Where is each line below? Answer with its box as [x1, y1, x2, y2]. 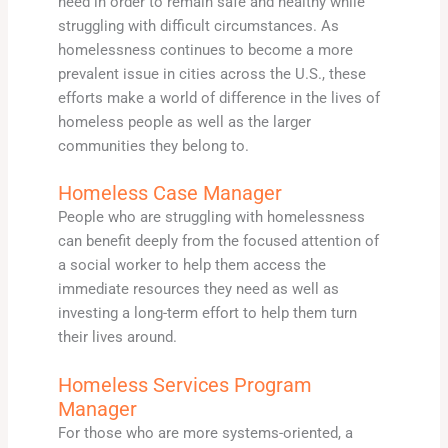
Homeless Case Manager [57, 181, 282, 206]
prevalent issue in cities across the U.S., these [57, 64, 366, 83]
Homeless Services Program [57, 372, 312, 397]
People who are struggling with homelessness [57, 208, 365, 227]
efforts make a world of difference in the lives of [57, 88, 380, 107]
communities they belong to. [57, 136, 249, 155]
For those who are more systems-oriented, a [57, 423, 353, 442]
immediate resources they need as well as [57, 280, 339, 299]
